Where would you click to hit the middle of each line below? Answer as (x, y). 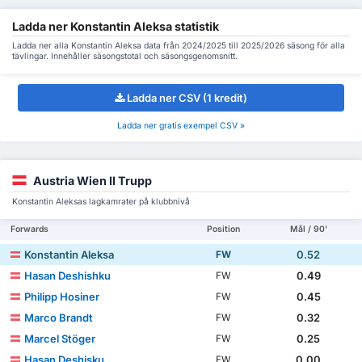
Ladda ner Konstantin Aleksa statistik (116, 27)
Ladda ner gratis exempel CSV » (181, 125)
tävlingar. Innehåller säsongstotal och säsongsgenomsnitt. (125, 57)
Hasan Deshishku (68, 276)
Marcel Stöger (60, 339)
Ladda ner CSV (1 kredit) (187, 97)
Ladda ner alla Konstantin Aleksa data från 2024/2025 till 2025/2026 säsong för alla (179, 46)
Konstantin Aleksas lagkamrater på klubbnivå (101, 202)
